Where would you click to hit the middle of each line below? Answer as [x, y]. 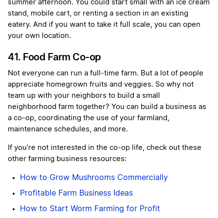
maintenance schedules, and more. [68, 129]
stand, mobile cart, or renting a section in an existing [98, 14]
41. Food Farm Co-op [54, 57]
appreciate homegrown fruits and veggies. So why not [101, 85]
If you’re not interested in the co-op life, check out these [105, 148]
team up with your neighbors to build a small [84, 96]
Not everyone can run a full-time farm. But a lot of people [106, 73]
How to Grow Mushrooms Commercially [94, 178]
